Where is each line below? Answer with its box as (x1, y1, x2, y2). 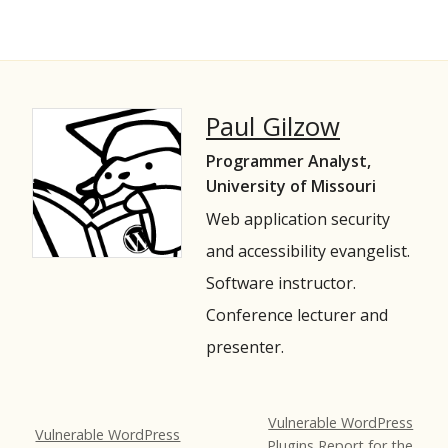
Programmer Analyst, (206, 150, 371, 173)
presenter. (206, 336, 284, 359)
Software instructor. (206, 272, 356, 295)
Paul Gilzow (206, 109, 340, 144)
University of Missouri (206, 175, 376, 198)
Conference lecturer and (206, 304, 388, 327)
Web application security (206, 208, 390, 231)
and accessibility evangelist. (206, 240, 410, 263)
